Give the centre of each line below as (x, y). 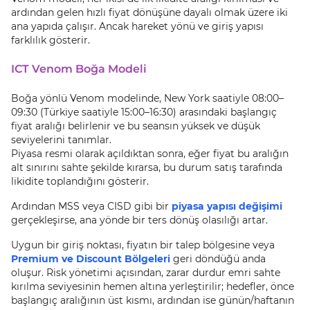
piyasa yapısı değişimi (227, 206)
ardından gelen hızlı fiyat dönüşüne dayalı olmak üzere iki (149, 12)
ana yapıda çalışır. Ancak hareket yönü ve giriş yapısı (137, 26)
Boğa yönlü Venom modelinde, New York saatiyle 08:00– (147, 98)
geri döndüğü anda (219, 259)
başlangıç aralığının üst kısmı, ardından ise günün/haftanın (153, 300)
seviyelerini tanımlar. (61, 140)
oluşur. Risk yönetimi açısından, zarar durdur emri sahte (146, 273)
